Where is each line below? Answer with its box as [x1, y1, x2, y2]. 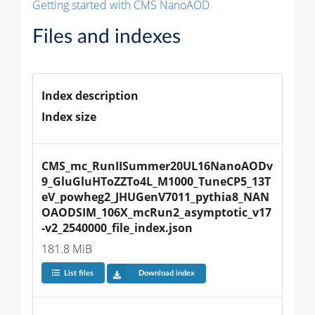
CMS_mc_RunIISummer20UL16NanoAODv [41, 157, 273, 174]
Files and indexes [32, 26, 181, 46]
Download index [138, 269, 195, 278]
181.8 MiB [41, 240, 92, 257]
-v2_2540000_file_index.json [41, 219, 193, 236]
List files [63, 269, 94, 278]
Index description [41, 87, 139, 103]
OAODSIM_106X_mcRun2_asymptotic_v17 [41, 204, 271, 220]
